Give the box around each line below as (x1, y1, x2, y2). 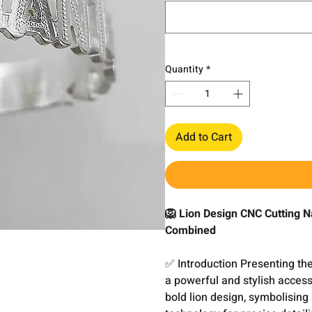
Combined (165, 222, 219, 239)
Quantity (165, 62, 204, 77)
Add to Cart (175, 129, 233, 146)
